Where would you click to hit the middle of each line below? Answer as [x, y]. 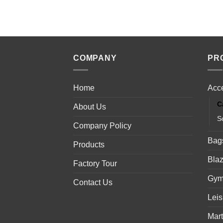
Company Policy [102, 126]
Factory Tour [95, 164]
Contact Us [93, 183]
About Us [90, 107]
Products [89, 145]
